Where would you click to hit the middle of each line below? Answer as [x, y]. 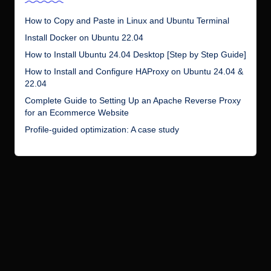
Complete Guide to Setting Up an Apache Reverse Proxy [133, 101]
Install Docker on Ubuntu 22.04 [84, 38]
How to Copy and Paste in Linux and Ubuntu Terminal [127, 21]
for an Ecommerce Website [77, 113]
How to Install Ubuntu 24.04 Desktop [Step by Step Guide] [135, 55]
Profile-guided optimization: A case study [102, 130]
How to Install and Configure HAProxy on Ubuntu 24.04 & [134, 72]
